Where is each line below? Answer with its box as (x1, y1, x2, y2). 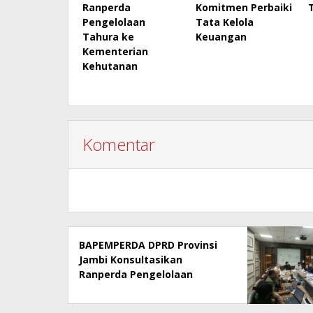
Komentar (82, 132, 155, 156)
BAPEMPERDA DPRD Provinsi (79, 238, 217, 252)
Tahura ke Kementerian (79, 282, 199, 296)
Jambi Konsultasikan (79, 252, 182, 266)
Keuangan (195, 29, 247, 43)
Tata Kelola (195, 15, 254, 29)
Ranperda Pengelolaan (79, 267, 193, 281)
